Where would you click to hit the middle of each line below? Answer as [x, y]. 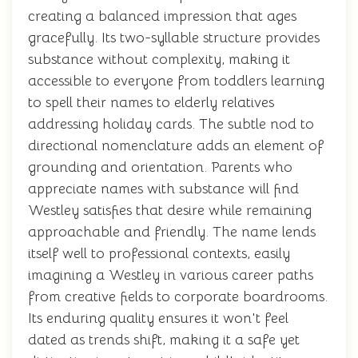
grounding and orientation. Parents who [160, 167]
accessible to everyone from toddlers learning [176, 81]
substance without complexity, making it [159, 59]
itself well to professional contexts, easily [159, 253]
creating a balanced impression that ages [162, 16]
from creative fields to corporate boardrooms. [178, 296]
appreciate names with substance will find [163, 189]
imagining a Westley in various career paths [171, 275]
